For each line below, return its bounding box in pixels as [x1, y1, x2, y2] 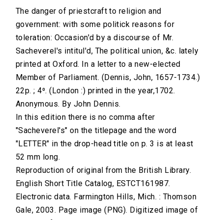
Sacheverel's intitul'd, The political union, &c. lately [16, 46, 199, 56]
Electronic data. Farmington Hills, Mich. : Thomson [16, 192, 197, 202]
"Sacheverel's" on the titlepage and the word [16, 126, 177, 136]
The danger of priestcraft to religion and [16, 6, 162, 16]
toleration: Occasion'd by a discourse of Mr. [16, 33, 174, 43]
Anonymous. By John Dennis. [16, 99, 121, 109]
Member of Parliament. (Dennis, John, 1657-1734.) [16, 73, 200, 82]
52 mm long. [16, 152, 60, 162]
